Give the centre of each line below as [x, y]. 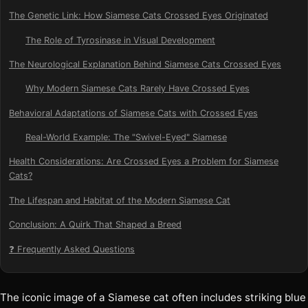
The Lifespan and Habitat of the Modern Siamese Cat [120, 200]
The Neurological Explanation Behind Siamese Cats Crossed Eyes [145, 64]
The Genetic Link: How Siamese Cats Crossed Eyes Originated [139, 16]
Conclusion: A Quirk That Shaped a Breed [95, 225]
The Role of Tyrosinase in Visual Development [120, 40]
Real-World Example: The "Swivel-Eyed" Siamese [126, 137]
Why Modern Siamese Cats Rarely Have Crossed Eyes [137, 89]
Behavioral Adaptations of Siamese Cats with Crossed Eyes [133, 113]
